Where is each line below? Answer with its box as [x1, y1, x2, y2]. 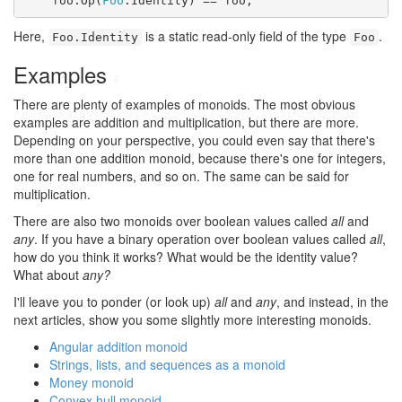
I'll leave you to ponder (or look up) [13, 293, 214, 310]
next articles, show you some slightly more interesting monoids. [13, 310, 371, 328]
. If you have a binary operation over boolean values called [34, 230, 370, 248]
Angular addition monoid [49, 337, 188, 355]
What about [13, 266, 83, 284]
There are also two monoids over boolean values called [13, 212, 331, 230]
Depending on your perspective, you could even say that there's [13, 131, 375, 149]
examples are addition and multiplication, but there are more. [13, 113, 359, 131]
